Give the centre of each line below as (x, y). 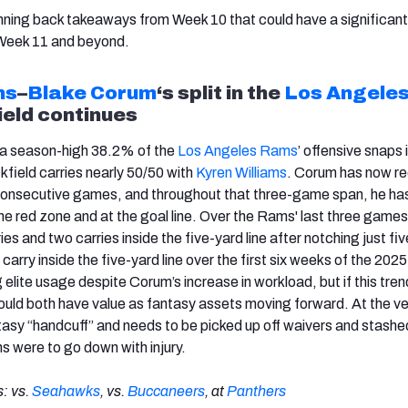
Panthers (256, 391)
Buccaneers (166, 391)
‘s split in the (220, 92)
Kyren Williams (241, 172)
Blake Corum (92, 92)
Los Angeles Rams (238, 150)
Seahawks (66, 391)
